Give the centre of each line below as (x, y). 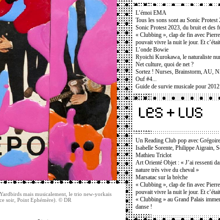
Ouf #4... (146, 79)
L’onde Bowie (152, 50)
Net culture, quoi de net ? (165, 64)
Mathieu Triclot (153, 155)
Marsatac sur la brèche (162, 177)
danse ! (144, 207)
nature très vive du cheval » (167, 170)
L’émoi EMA (151, 13)
